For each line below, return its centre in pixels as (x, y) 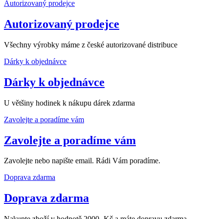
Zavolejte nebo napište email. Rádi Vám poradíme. (82, 161)
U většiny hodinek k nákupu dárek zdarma (69, 103)
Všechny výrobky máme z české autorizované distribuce (91, 44)
